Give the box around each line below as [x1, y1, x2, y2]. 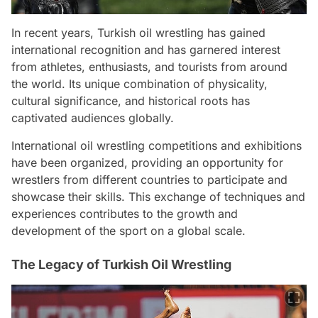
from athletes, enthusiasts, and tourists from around [11, 60, 287, 75]
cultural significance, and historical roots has [11, 94, 250, 109]
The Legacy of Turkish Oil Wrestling [11, 257, 231, 273]
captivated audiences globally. [11, 111, 174, 126]
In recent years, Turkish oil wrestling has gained [11, 26, 265, 40]
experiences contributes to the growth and [11, 207, 238, 221]
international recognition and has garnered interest [11, 43, 280, 57]
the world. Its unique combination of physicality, [11, 77, 268, 92]
